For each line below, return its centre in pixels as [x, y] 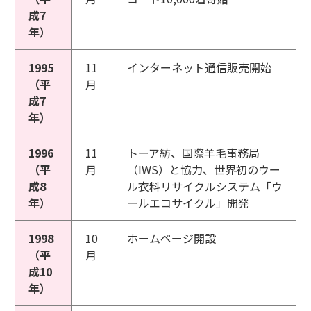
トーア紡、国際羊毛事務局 [193, 153]
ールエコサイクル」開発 [188, 203]
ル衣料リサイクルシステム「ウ [205, 186]
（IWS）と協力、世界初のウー [204, 169]
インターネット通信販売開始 [199, 67]
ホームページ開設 [171, 238]
